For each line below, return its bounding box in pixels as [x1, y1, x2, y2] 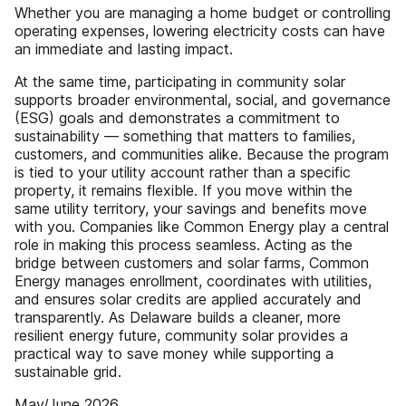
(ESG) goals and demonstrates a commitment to [14, 109, 340, 127]
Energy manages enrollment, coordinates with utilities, [14, 272, 372, 290]
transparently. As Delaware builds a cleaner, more [14, 308, 341, 326]
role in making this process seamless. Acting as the [14, 236, 353, 254]
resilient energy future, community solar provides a [14, 326, 348, 344]
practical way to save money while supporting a [14, 344, 333, 362]
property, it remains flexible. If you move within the [14, 181, 353, 199]
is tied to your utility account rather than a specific [14, 163, 351, 181]
